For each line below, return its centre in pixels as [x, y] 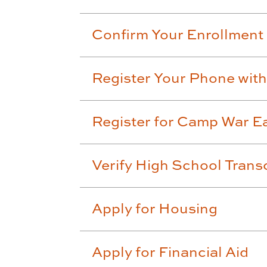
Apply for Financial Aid [170, 251]
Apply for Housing [155, 208]
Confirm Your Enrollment [178, 34]
